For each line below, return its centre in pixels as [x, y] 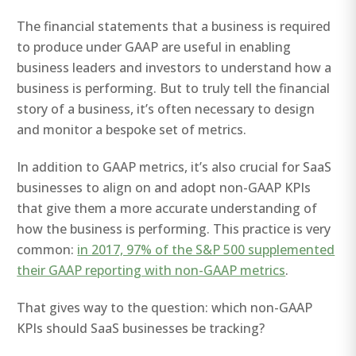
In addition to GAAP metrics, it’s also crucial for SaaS [174, 167]
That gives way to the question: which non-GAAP [165, 308]
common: [47, 250]
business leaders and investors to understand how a [174, 67]
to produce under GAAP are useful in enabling [154, 46]
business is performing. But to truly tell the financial [174, 88]
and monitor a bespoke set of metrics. [132, 129]
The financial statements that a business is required [174, 26]
